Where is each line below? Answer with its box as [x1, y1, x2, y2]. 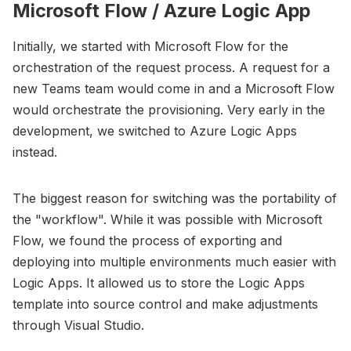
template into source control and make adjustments [13, 296, 318, 313]
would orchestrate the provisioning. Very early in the [13, 102, 325, 118]
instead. [13, 144, 57, 161]
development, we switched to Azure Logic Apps [13, 123, 297, 139]
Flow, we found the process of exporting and [13, 233, 282, 249]
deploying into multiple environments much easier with [13, 254, 336, 270]
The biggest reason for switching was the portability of [13, 190, 337, 207]
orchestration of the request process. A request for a [13, 60, 330, 76]
